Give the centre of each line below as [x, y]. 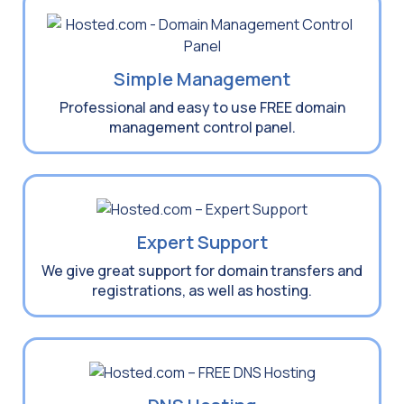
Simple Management [202, 78]
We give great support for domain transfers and [202, 270]
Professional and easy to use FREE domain [202, 107]
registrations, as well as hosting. [202, 290]
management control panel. [202, 127]
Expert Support [202, 242]
